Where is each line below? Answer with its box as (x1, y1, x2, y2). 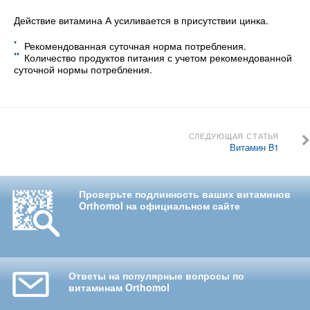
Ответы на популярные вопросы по (68, 268, 244, 282)
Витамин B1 (230, 141, 280, 154)
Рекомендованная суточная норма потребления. (24, 39, 246, 53)
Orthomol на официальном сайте (78, 198, 240, 212)
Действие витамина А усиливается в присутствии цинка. (14, 13, 268, 28)
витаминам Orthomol (68, 280, 170, 294)
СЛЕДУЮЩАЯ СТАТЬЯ (188, 130, 280, 142)
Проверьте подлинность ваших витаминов (78, 186, 291, 201)
